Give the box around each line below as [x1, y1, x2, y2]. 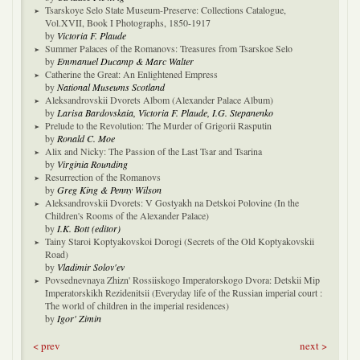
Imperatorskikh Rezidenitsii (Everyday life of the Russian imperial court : [45, 286, 322, 299]
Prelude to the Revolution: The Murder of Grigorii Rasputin [45, 119, 272, 132]
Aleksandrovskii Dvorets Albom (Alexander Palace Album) [45, 93, 273, 106]
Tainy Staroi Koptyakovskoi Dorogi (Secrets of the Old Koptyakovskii [45, 235, 314, 247]
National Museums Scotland [57, 80, 165, 93]
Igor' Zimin [57, 312, 101, 325]
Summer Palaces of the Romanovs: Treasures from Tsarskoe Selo [45, 42, 292, 55]
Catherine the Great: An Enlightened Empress [45, 67, 218, 80]
